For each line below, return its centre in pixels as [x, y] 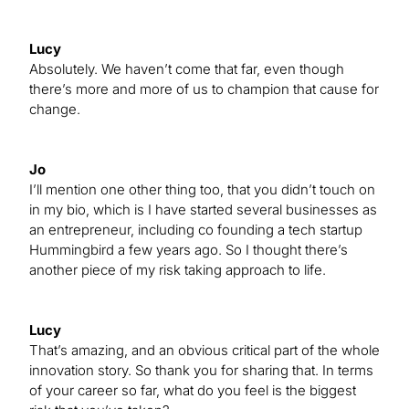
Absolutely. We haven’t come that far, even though [187, 68]
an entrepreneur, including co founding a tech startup [196, 229]
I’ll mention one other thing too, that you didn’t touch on [202, 189]
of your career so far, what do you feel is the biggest [193, 390]
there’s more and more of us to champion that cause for [204, 89]
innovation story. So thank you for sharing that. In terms [201, 370]
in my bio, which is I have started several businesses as [203, 209]
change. [55, 109]
